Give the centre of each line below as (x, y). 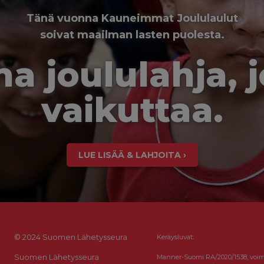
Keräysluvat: (175, 237)
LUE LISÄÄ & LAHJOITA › (132, 155)
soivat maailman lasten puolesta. (132, 34)
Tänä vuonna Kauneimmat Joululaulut (132, 18)
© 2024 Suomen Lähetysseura (71, 237)
